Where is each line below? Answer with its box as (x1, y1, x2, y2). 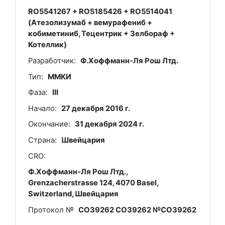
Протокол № (28, 205, 74, 214)
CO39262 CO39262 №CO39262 (78, 205, 197, 214)
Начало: (28, 103, 57, 113)
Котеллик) (28, 40, 67, 50)
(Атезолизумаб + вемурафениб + (28, 18, 152, 28)
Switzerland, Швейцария (28, 189, 119, 199)
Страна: (28, 136, 57, 145)
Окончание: (28, 120, 70, 129)
